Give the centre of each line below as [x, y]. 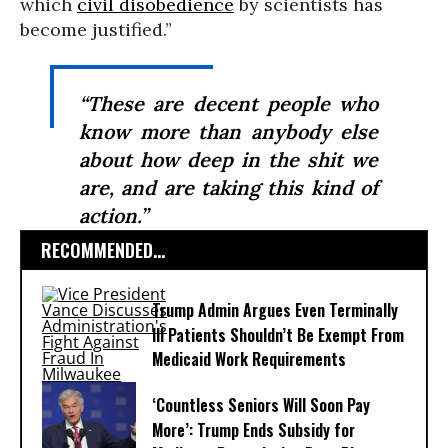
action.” [113, 215]
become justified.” [96, 29]
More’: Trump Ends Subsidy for [253, 430]
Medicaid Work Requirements [249, 359]
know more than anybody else [228, 131]
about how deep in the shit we [228, 159]
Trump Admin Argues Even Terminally [275, 310]
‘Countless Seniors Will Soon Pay [261, 405]
